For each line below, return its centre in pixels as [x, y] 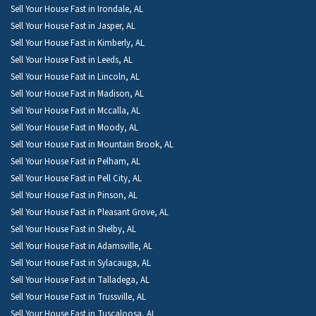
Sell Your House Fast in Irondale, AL [77, 9]
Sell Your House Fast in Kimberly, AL [78, 43]
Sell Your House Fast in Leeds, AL [72, 60]
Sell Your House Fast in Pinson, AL [74, 195]
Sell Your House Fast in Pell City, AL [76, 178]
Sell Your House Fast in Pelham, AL [75, 161]
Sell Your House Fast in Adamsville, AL [81, 246]
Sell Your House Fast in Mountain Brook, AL [92, 144]
